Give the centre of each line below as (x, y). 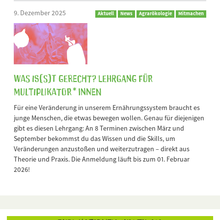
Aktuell (106, 14)
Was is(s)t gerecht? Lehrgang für (83, 78)
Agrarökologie (155, 14)
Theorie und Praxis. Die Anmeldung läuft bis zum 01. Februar (102, 159)
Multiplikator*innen (57, 91)
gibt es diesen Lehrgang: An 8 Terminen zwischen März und (99, 128)
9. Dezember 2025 (40, 13)
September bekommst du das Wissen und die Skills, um (95, 139)
